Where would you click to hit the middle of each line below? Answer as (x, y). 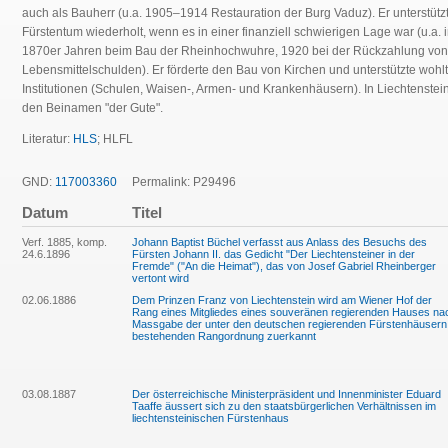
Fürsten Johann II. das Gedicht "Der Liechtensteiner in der (273, 254)
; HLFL (115, 139)
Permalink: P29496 (176, 182)
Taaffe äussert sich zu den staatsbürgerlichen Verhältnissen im (284, 406)
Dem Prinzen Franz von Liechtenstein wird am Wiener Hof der (282, 300)
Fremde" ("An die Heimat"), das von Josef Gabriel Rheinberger (284, 266)
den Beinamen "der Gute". (92, 108)
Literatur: (47, 139)
